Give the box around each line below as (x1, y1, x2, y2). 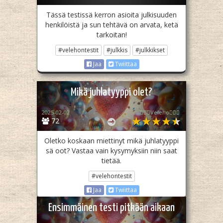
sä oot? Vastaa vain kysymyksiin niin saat (46, 146, 177, 156)
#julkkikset (135, 46, 165, 55)
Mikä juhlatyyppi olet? (71, 87, 152, 99)
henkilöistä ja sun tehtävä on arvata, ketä (45, 20, 178, 30)
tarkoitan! (96, 30, 127, 40)
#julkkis (107, 46, 127, 55)
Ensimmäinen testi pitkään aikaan (48, 202, 175, 214)
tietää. (102, 156, 121, 166)
